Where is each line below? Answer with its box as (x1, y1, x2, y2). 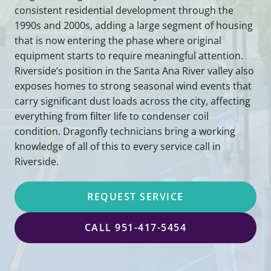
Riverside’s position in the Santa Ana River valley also (15, 64, 254, 77)
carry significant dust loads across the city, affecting (15, 94, 250, 108)
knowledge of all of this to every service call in (15, 139, 221, 153)
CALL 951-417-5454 (84, 220, 187, 234)
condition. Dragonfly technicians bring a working (15, 124, 235, 138)
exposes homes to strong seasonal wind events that (15, 79, 252, 93)
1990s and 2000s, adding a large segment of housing (15, 18, 253, 32)
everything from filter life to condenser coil (15, 109, 209, 123)
